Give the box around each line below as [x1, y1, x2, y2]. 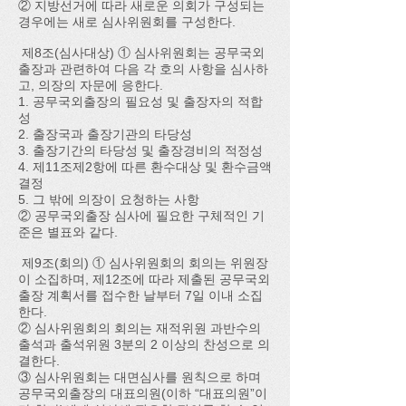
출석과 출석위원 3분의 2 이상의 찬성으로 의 [18, 337, 270, 352]
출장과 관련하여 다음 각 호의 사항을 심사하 [18, 62, 268, 76]
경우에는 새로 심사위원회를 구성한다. [18, 14, 236, 29]
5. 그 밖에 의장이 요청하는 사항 [18, 192, 199, 207]
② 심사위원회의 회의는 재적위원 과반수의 [18, 321, 261, 335]
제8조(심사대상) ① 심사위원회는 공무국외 [18, 45, 265, 60]
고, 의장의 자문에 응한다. [18, 78, 163, 92]
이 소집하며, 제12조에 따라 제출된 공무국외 [18, 272, 270, 286]
